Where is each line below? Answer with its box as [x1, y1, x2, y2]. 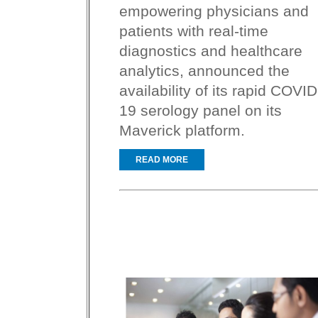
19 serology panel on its [119, 102, 282, 119]
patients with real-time [119, 23, 268, 39]
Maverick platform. [119, 122, 245, 138]
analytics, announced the [119, 62, 290, 79]
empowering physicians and [119, 3, 309, 19]
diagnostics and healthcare [119, 43, 302, 59]
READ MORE [136, 155, 188, 165]
